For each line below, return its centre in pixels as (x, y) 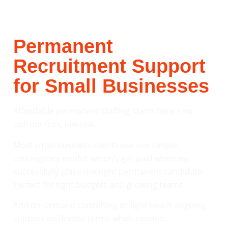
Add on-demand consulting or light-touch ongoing (109, 205)
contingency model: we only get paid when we (101, 158)
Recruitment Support (109, 66)
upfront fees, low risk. (54, 124)
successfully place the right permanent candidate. (109, 171)
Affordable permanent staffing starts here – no (103, 111)
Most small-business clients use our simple (95, 145)
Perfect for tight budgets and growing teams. (99, 184)
